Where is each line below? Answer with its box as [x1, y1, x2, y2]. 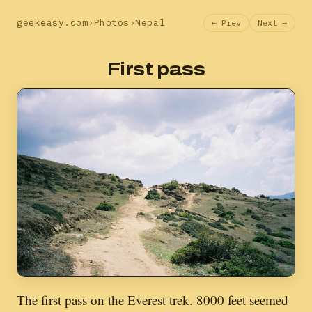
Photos [93, 17, 130, 29]
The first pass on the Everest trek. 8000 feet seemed [17, 290, 288, 309]
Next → [258, 17, 287, 28]
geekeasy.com [17, 17, 88, 29]
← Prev [212, 17, 241, 28]
